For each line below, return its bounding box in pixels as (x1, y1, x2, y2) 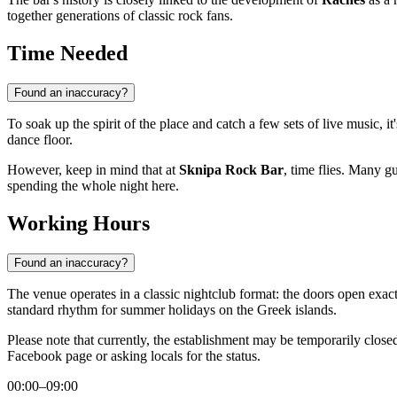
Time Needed (7, 42, 128, 66)
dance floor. (7, 132, 73, 148)
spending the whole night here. (7, 178, 179, 194)
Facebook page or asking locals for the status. (7, 348, 261, 364)
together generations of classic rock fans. (7, 8, 233, 24)
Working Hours (7, 212, 150, 236)
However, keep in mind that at (7, 162, 179, 178)
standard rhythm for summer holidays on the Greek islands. (7, 302, 337, 318)
